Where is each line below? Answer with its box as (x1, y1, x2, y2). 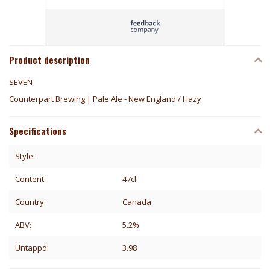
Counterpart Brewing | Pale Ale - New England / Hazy (9, 93, 201, 104)
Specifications (9, 124, 66, 137)
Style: (15, 150, 35, 162)
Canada (122, 196, 152, 207)
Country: (15, 196, 46, 207)
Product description (9, 52, 90, 66)
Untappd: (15, 242, 49, 253)
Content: (15, 173, 46, 184)
